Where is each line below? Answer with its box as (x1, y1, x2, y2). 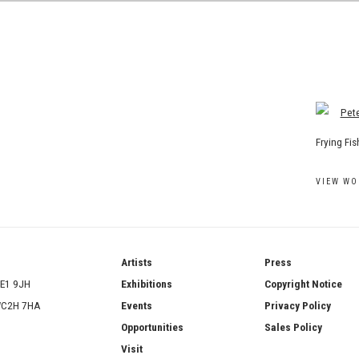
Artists (121, 256, 152, 268)
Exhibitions (121, 277, 172, 290)
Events (121, 299, 152, 312)
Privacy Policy (264, 299, 331, 312)
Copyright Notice (264, 277, 342, 290)
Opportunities (121, 321, 184, 333)
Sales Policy (264, 321, 322, 333)
